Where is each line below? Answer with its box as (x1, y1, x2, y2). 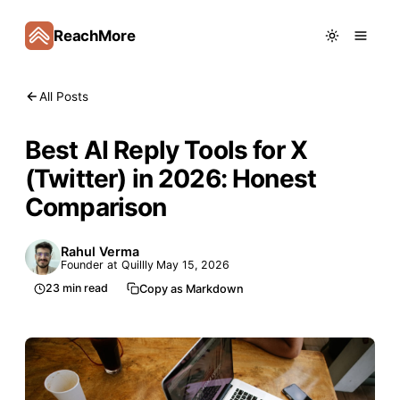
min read (60, 281, 109, 295)
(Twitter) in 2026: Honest (25, 163, 317, 194)
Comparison (25, 192, 167, 222)
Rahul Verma (61, 243, 139, 259)
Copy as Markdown (139, 281, 245, 296)
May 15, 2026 (156, 257, 229, 271)
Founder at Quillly (61, 257, 154, 271)
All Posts (39, 89, 88, 104)
